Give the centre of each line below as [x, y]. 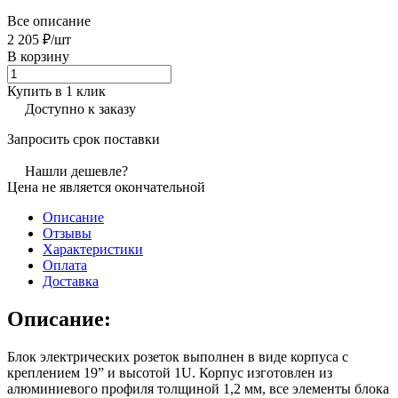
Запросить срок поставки [84, 139]
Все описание [49, 20]
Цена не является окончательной [106, 187]
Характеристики [93, 249]
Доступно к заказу [80, 108]
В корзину [38, 56]
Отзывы [67, 233]
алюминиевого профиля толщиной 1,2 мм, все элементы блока [198, 388]
